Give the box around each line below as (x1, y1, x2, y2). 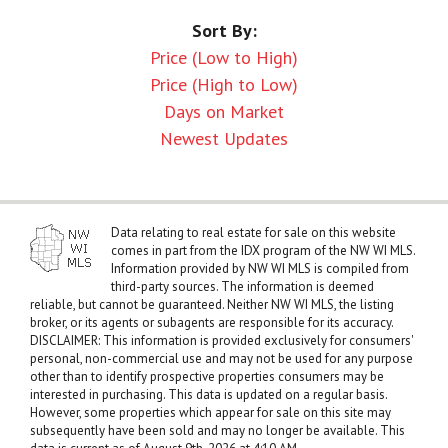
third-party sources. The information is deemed (111, 278, 374, 296)
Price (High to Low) (150, 73, 298, 97)
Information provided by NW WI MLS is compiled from (111, 260, 409, 278)
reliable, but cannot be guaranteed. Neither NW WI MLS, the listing (30, 296, 394, 314)
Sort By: (191, 19, 257, 43)
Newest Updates (160, 127, 288, 151)
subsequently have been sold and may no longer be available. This (30, 422, 405, 440)
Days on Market (164, 100, 284, 124)
